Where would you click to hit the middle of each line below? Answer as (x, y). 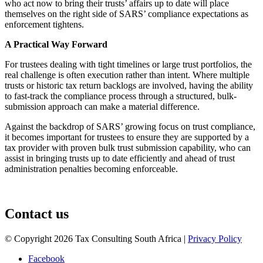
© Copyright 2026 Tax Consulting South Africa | (96, 238)
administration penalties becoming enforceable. (91, 168)
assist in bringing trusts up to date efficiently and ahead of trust (120, 158)
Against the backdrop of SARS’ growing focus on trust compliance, (130, 126)
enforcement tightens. (44, 24)
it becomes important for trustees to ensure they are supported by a (127, 137)
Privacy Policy (215, 238)
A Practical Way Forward (56, 44)
